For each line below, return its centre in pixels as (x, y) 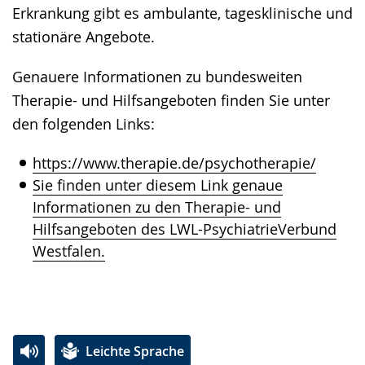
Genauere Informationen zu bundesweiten (157, 77)
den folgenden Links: (84, 124)
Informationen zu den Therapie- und (157, 207)
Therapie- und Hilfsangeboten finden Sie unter (171, 101)
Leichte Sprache (135, 351)
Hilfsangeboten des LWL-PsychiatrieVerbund (185, 229)
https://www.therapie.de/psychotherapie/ (174, 163)
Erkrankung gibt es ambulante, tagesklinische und (182, 13)
